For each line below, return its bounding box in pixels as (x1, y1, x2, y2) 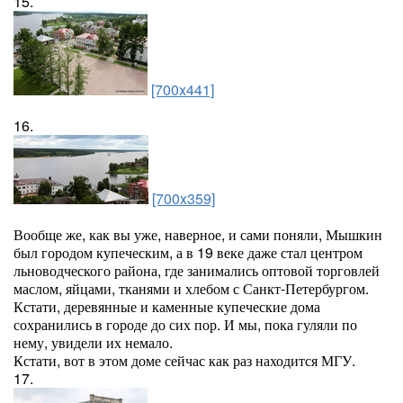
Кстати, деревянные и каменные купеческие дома (13, 296, 320, 317)
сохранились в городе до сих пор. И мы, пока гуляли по (13, 314, 357, 335)
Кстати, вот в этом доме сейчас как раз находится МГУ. (13, 350, 355, 371)
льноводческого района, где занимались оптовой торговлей (13, 260, 380, 281)
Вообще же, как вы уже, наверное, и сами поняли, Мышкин (13, 224, 382, 245)
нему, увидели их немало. (13, 332, 173, 353)
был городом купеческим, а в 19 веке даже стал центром (13, 242, 363, 263)
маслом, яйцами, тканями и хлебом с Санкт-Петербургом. (13, 278, 369, 299)
